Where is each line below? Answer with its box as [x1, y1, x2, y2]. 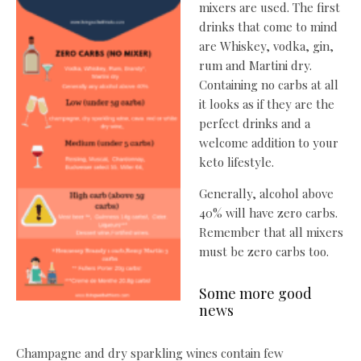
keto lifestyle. [198, 154, 274, 171]
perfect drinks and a [198, 115, 310, 132]
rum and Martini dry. [198, 57, 312, 74]
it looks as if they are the [198, 96, 334, 113]
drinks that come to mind [198, 19, 338, 35]
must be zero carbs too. [198, 243, 329, 260]
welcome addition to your [198, 135, 338, 151]
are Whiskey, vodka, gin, [198, 38, 334, 55]
